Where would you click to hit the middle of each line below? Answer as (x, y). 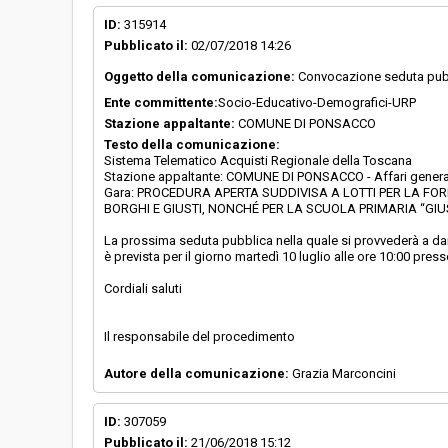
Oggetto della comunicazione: (199, 76)
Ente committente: (161, 102)
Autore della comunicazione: (196, 373)
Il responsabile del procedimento (199, 336)
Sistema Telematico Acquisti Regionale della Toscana (258, 160)
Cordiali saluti (143, 288)
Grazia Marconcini (342, 373)
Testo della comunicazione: (192, 144)
